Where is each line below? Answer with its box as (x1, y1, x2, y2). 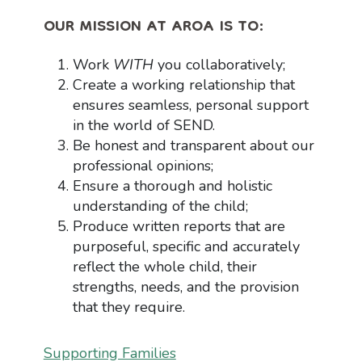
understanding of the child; (72, 196, 248, 216)
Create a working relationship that (72, 74, 295, 95)
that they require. (72, 297, 185, 317)
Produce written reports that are (72, 216, 285, 236)
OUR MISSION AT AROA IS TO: (43, 10, 264, 46)
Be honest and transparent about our (72, 135, 314, 155)
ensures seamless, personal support (72, 95, 309, 115)
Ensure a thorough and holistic (72, 175, 272, 196)
